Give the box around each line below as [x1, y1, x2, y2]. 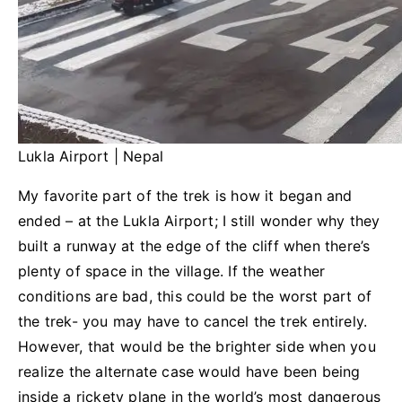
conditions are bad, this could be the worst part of [18, 287, 372, 306]
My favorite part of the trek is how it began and [18, 187, 353, 205]
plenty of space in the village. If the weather [18, 262, 326, 281]
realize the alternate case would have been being [18, 363, 361, 381]
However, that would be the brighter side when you [18, 337, 376, 356]
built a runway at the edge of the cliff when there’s [18, 237, 371, 256]
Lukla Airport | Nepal [18, 147, 164, 166]
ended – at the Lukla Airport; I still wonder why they [18, 212, 380, 231]
